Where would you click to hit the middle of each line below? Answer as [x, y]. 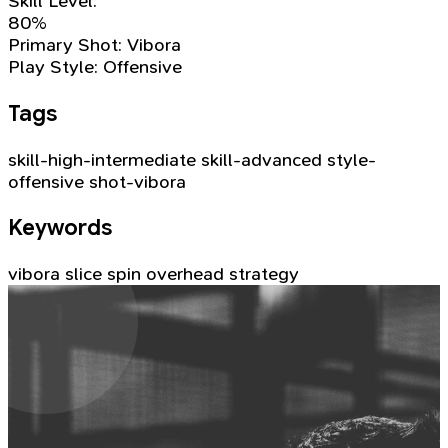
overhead [185, 273]
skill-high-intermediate [102, 159]
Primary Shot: [65, 45]
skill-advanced [261, 159]
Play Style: [53, 67]
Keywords [60, 228]
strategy [264, 273]
